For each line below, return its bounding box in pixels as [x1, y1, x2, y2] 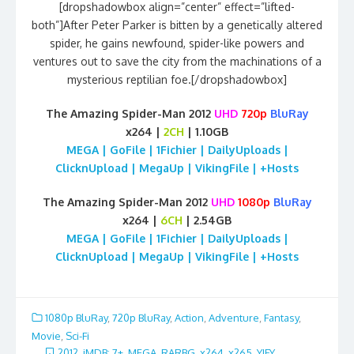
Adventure [209, 311, 259, 324]
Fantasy [264, 311, 299, 324]
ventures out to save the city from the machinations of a [32, 54, 322, 68]
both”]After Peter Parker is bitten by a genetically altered [32, 17, 322, 32]
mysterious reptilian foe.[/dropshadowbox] [67, 72, 287, 86]
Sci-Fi [66, 330, 89, 343]
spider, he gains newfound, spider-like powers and [50, 36, 304, 50]
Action [175, 311, 204, 324]
